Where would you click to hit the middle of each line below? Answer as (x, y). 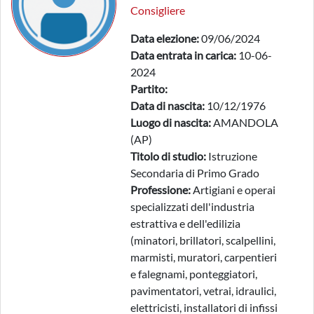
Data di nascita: (168, 105)
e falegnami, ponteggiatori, (194, 274)
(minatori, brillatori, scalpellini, (203, 240)
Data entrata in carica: (183, 55)
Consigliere (158, 10)
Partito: (149, 89)
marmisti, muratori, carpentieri (204, 257)
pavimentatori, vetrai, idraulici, (203, 291)
